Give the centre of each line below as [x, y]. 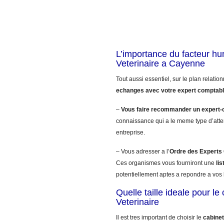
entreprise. [130, 132]
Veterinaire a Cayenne [160, 63]
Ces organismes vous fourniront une [166, 163]
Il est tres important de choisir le [159, 217]
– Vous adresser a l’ [143, 151]
